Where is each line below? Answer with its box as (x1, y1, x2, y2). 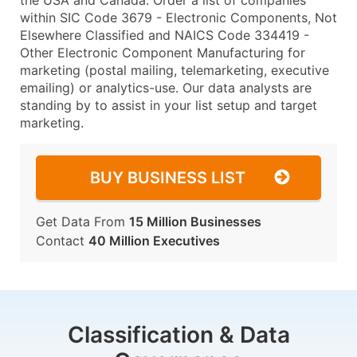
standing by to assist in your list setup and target (20, 97, 317, 113)
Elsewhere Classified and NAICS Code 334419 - (20, 27, 309, 43)
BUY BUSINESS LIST (90, 168, 245, 187)
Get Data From (36, 214, 129, 229)
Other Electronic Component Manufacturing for (20, 45, 305, 61)
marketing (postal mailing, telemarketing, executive (20, 62, 329, 78)
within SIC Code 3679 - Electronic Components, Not (20, 10, 337, 25)
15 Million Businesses (129, 214, 261, 229)
